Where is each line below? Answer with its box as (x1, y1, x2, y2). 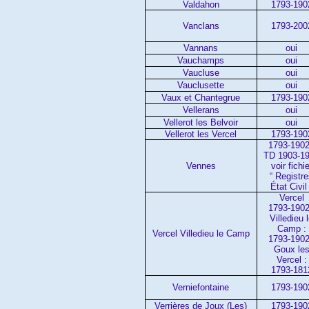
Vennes (186, 160, 216, 171)
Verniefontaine (172, 281, 230, 292)
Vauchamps (177, 54, 225, 66)
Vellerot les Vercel (165, 128, 237, 139)
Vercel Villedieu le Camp (152, 228, 250, 239)
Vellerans (182, 104, 219, 115)
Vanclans (182, 20, 219, 31)
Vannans (183, 42, 219, 53)
